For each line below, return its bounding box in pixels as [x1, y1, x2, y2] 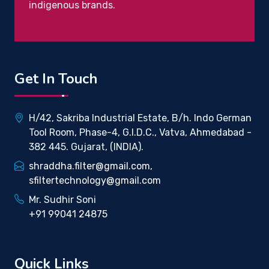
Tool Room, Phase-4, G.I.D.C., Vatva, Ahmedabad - [29, 127, 252, 139]
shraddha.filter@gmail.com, [29, 160, 153, 172]
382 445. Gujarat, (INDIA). [29, 141, 144, 153]
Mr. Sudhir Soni [29, 194, 96, 206]
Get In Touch [14, 69, 97, 89]
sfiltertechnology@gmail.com [29, 175, 161, 187]
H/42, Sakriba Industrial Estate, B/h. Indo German [29, 112, 252, 124]
